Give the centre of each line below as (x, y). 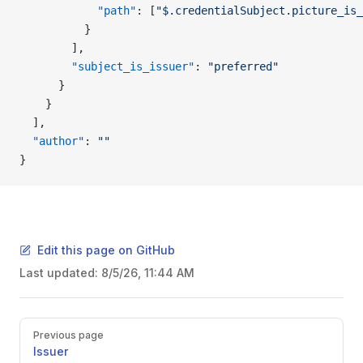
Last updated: (60, 273)
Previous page (68, 335)
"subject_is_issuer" (107, 66)
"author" (52, 141)
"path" (78, 11)
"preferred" (243, 66)
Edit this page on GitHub (106, 250)
